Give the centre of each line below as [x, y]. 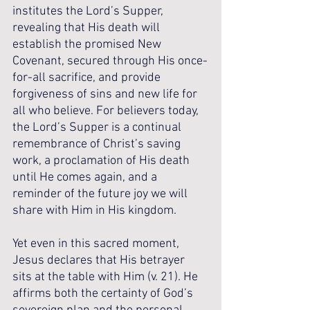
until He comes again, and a [86, 177]
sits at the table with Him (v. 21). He [107, 277]
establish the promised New [88, 45]
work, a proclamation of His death [102, 161]
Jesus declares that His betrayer [100, 261]
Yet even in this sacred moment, [97, 244]
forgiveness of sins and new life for [106, 94]
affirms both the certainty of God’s [104, 294]
